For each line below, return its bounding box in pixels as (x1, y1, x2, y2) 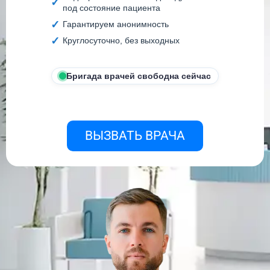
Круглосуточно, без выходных (63, 36, 180, 45)
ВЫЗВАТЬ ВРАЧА (85, 128, 185, 143)
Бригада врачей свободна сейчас (66, 71, 211, 81)
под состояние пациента (63, 3, 160, 13)
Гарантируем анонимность (63, 19, 169, 29)
